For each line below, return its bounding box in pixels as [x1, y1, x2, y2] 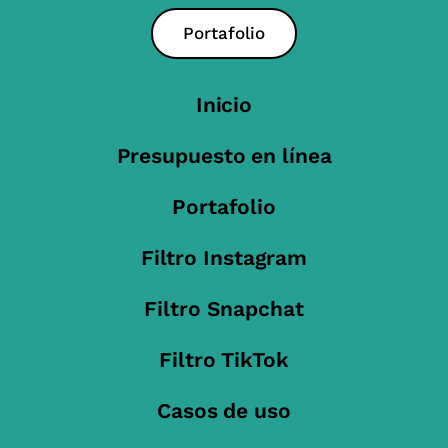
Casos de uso [157, 398, 291, 424]
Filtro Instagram [140, 245, 308, 271]
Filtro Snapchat [144, 296, 304, 322]
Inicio [195, 92, 253, 118]
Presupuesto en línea [116, 143, 332, 169]
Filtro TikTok [159, 347, 289, 373]
